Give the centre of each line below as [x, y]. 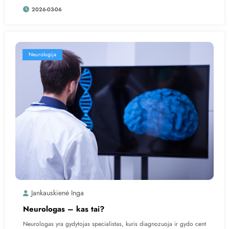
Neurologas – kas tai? [64, 209]
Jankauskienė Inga [58, 192]
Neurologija [42, 54]
